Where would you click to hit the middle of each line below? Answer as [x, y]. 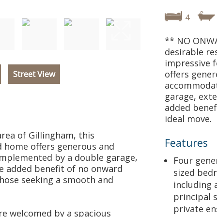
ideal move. [188, 119]
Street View [34, 74]
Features [186, 143]
